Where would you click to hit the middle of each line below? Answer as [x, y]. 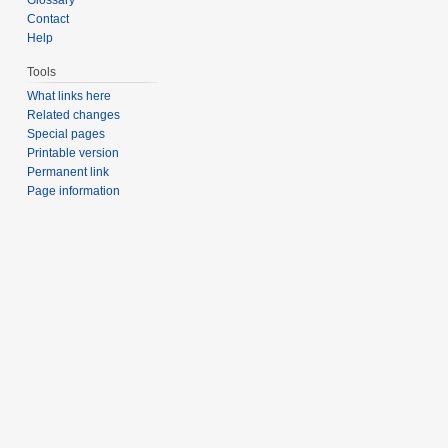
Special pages [66, 133]
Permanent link [68, 171]
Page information [74, 190]
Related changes [74, 114]
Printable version [73, 152]
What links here [69, 95]
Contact [48, 18]
